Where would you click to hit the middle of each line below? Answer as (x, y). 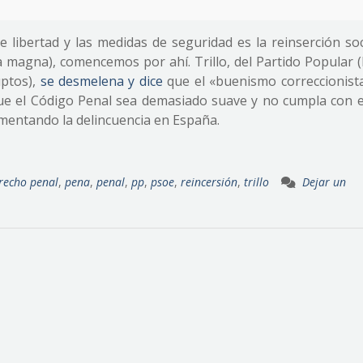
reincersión (209, 182)
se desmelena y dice (101, 81)
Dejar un (324, 182)
